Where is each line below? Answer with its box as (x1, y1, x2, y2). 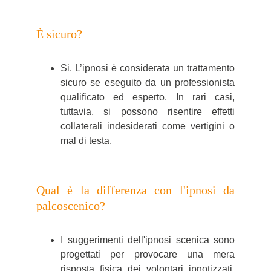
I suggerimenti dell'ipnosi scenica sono (60, 235, 235, 245)
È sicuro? (36, 27, 82, 41)
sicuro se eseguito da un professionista (60, 77, 235, 88)
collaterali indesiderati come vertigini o (60, 121, 235, 131)
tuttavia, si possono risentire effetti (60, 106, 235, 117)
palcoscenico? (36, 199, 105, 212)
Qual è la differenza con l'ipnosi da (36, 183, 235, 197)
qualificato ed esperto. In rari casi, (60, 92, 235, 102)
